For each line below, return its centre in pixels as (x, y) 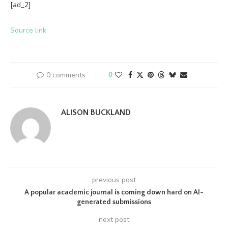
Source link (28, 31)
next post (114, 220)
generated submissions (114, 202)
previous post (114, 180)
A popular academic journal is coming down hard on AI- (114, 193)
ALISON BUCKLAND (96, 113)
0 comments (66, 75)
